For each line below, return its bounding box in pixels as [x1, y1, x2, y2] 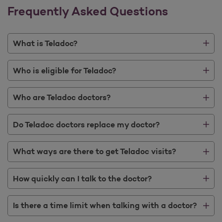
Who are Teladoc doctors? [13, 92, 111, 103]
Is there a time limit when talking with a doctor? [13, 200, 197, 211]
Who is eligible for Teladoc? [13, 65, 116, 75]
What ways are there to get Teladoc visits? [13, 146, 176, 157]
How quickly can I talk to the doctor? [13, 173, 152, 183]
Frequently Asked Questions [7, 3, 168, 18]
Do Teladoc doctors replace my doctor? [13, 119, 160, 129]
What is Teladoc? [13, 38, 78, 48]
